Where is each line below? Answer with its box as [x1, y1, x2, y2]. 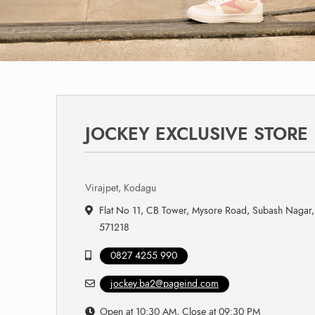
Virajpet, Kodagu [85, 181, 156, 195]
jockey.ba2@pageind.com [110, 276, 219, 290]
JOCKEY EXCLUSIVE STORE [85, 121, 308, 146]
